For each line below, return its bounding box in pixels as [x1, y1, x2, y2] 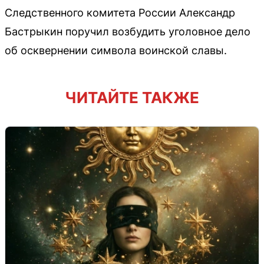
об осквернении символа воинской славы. [5, 44, 227, 57]
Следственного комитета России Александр [5, 6, 235, 19]
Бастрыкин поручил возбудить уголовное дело [5, 25, 250, 38]
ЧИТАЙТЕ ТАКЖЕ [65, 88, 199, 107]
